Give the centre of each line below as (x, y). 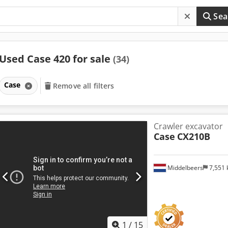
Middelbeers (184, 167)
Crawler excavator (188, 126)
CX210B (193, 136)
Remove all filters (84, 85)
